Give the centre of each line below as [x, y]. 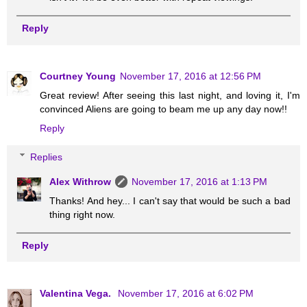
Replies [47, 157]
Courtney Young [78, 76]
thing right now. [83, 214]
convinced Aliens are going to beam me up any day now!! [163, 109]
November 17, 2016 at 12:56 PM [191, 76]
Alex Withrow [81, 181]
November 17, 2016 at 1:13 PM [200, 181]
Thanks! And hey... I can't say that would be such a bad [170, 200]
